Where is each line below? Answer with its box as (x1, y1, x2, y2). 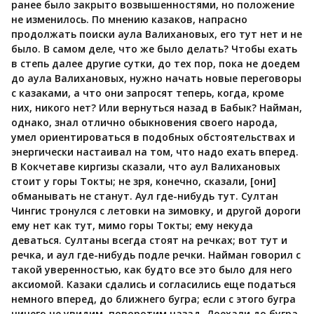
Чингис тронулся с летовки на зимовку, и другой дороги (11, 204, 301, 218)
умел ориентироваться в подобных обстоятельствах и (11, 130, 295, 144)
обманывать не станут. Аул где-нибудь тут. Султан (11, 189, 278, 203)
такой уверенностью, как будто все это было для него (11, 263, 292, 277)
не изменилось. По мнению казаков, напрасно (11, 13, 247, 27)
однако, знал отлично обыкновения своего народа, (11, 116, 278, 130)
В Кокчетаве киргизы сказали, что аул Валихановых (11, 160, 280, 174)
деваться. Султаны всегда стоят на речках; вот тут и (11, 233, 287, 247)
